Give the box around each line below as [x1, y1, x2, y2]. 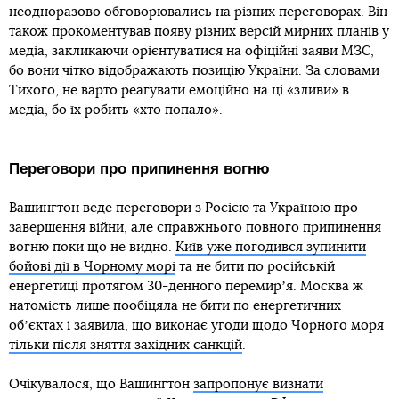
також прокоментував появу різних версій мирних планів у [9, 25, 389, 38]
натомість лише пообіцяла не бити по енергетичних [9, 299, 341, 313]
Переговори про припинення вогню [9, 160, 270, 177]
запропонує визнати [193, 378, 323, 391]
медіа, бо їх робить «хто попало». [9, 103, 223, 117]
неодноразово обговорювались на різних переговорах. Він [9, 5, 387, 19]
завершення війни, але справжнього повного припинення [9, 221, 381, 234]
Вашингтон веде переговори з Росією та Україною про [9, 201, 358, 215]
